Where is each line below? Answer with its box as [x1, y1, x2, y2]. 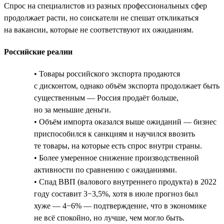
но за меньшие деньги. [34, 105, 111, 114]
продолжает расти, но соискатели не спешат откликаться [4, 13, 198, 22]
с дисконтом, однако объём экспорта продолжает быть [34, 81, 219, 90]
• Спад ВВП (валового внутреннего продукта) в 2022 [34, 177, 216, 186]
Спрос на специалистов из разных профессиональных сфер [4, 1, 207, 10]
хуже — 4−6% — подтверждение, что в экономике [34, 201, 206, 210]
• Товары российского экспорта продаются [34, 69, 180, 78]
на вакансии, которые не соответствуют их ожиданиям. [4, 25, 193, 34]
